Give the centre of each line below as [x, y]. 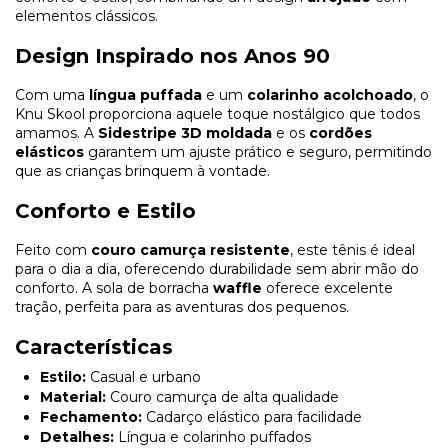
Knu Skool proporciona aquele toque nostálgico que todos [217, 113]
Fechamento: [91, 416]
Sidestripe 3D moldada [185, 132]
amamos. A [56, 132]
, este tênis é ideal [352, 249]
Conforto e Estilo [105, 210]
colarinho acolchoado [330, 94]
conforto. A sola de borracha [114, 287]
